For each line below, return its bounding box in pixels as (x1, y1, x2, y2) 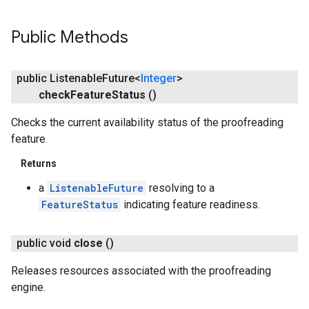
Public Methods (11, 27, 128, 48)
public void (17, 237, 71, 250)
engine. (11, 281, 46, 295)
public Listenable (17, 72, 102, 85)
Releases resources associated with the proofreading (11, 264, 271, 278)
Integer (141, 72, 177, 85)
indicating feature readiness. (121, 198, 260, 212)
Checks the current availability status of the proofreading (11, 116, 283, 129)
